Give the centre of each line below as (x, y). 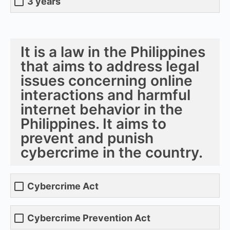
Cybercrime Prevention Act (89, 218)
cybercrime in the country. (112, 152)
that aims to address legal (110, 66)
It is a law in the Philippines (113, 52)
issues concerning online (107, 80)
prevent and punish (87, 138)
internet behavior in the (102, 109)
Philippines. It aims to (93, 123)
